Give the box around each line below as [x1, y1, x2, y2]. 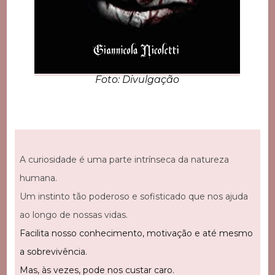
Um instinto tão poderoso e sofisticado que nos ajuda [19, 191, 248, 203]
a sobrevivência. [19, 246, 87, 258]
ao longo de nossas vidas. [19, 209, 128, 221]
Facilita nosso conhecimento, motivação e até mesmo [19, 228, 253, 239]
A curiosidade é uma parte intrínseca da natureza [19, 154, 229, 166]
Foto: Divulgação [95, 74, 180, 86]
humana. [19, 172, 57, 184]
